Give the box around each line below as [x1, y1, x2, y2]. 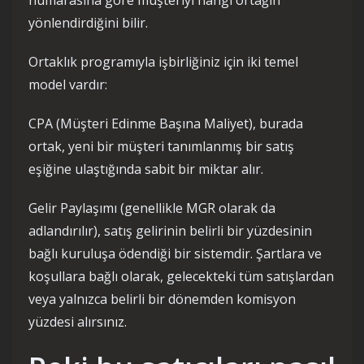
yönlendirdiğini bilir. [28, 14, 148, 32]
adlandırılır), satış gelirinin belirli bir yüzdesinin [28, 222, 312, 240]
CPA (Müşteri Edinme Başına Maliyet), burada [28, 115, 303, 132]
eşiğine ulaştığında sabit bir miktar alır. [28, 160, 263, 178]
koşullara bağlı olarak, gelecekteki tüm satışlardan [28, 267, 334, 285]
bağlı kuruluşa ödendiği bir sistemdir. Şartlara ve [28, 245, 322, 262]
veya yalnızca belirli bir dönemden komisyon [28, 290, 296, 308]
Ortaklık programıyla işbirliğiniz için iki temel [28, 53, 298, 71]
